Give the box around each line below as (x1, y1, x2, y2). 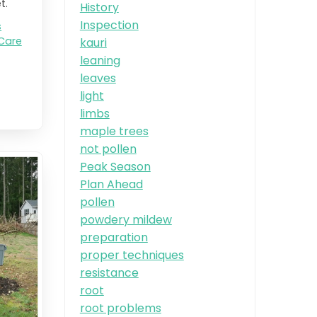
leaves (79, 69, 116, 86)
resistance (79, 264, 139, 281)
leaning (79, 52, 120, 69)
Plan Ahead (79, 175, 143, 192)
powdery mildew (79, 211, 172, 228)
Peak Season (79, 158, 151, 175)
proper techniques (79, 246, 184, 263)
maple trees (79, 122, 149, 139)
